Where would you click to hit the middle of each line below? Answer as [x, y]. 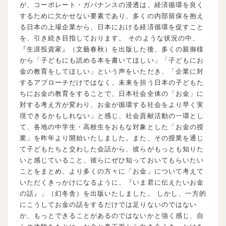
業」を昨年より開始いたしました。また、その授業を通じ [111, 137]
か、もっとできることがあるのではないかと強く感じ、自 [111, 215]
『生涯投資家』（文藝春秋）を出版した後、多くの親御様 [111, 49]
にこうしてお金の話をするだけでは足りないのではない [108, 204]
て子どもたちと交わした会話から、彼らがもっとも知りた [111, 149]
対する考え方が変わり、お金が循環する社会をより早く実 [111, 104]
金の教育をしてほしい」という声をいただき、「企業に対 [111, 71]
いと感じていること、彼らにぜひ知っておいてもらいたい [111, 160]
